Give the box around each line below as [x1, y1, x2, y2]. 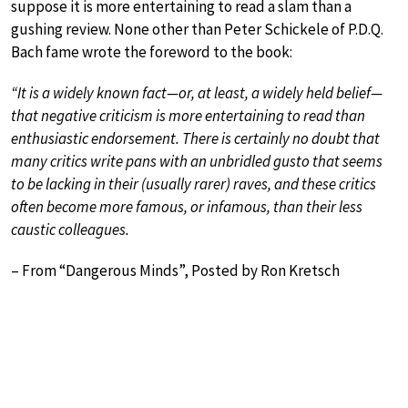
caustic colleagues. [11, 219, 129, 240]
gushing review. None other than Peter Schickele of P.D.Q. [11, 18, 383, 39]
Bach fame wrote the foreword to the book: [11, 41, 292, 62]
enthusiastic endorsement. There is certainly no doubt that [11, 127, 380, 148]
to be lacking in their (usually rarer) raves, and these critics [11, 173, 376, 194]
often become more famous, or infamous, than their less [11, 196, 362, 217]
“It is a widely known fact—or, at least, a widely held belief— [11, 82, 382, 103]
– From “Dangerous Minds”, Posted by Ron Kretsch [11, 260, 340, 280]
